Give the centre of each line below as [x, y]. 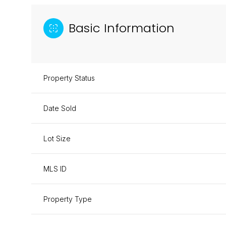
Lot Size [57, 138]
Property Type [68, 199]
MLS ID [55, 169]
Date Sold [60, 108]
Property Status [69, 78]
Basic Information [122, 28]
